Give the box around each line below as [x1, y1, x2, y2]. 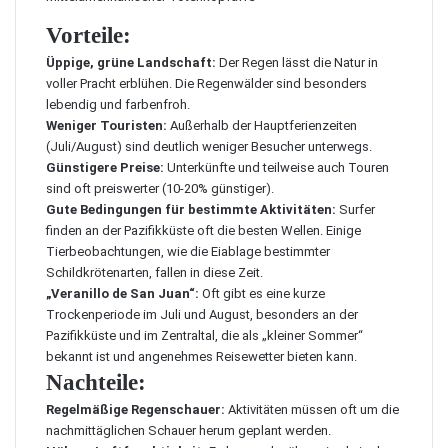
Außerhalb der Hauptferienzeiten [167, 118, 357, 133]
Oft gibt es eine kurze [199, 286, 325, 301]
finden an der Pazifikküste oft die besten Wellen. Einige [46, 223, 361, 238]
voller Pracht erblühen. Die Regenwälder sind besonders [46, 76, 367, 91]
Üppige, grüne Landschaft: [46, 55, 216, 70]
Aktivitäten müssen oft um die [225, 402, 399, 417]
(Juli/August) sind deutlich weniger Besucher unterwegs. [46, 139, 372, 154]
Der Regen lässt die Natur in [216, 55, 378, 70]
